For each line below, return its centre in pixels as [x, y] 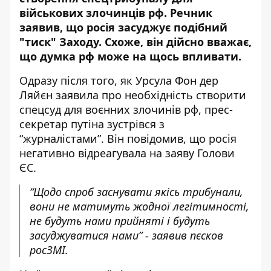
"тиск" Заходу [59, 42]
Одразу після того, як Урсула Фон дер [119, 81]
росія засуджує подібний [157, 28]
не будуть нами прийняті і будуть [120, 221]
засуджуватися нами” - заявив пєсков [126, 236]
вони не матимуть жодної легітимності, [139, 207]
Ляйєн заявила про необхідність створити [133, 95]
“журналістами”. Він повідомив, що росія [128, 139]
